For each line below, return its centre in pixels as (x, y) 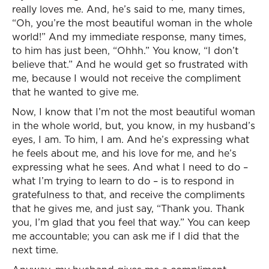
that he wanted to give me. (75, 92)
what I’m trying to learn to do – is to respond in (123, 181)
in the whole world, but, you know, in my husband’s (134, 125)
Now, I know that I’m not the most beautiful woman (134, 112)
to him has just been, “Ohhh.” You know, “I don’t (125, 50)
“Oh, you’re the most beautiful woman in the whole (132, 23)
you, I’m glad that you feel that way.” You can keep (131, 222)
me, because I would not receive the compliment (126, 78)
